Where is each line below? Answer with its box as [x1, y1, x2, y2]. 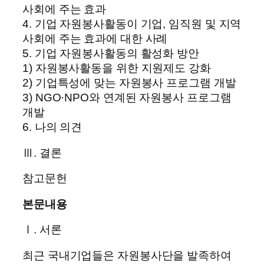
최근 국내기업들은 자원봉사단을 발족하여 [22, 249, 232, 262]
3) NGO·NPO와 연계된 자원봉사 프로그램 [22, 91, 232, 104]
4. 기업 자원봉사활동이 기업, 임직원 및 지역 [22, 18, 242, 31]
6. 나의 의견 [22, 121, 82, 134]
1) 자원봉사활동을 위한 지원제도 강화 [22, 62, 211, 75]
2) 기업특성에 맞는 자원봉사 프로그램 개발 [22, 77, 236, 90]
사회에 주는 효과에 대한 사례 [22, 32, 168, 45]
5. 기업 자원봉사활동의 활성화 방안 [22, 47, 199, 60]
